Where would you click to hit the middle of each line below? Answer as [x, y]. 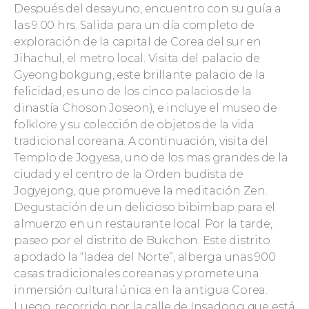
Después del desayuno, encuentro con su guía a [148, 9]
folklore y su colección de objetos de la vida [134, 124]
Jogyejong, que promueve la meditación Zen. [141, 191]
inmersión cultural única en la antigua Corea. [141, 290]
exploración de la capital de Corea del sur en [138, 42]
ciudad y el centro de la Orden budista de [129, 174]
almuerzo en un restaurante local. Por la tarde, [143, 224]
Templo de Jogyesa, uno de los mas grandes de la [151, 158]
